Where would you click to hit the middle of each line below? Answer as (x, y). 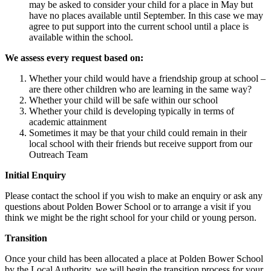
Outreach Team (58, 155)
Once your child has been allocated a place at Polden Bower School (134, 259)
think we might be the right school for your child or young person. (132, 217)
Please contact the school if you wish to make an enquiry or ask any (134, 196)
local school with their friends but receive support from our (141, 144)
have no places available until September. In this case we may (146, 15)
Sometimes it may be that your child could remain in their (138, 133)
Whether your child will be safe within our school (123, 100)
